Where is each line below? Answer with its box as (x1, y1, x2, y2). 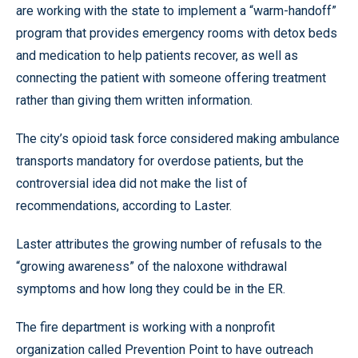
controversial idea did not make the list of (16, 176, 248, 191)
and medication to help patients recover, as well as (16, 48, 298, 63)
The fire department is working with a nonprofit (16, 320, 275, 335)
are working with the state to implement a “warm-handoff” (16, 3, 336, 18)
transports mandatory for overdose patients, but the (16, 153, 304, 169)
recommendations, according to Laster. (16, 198, 232, 213)
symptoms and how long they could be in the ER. (16, 281, 285, 296)
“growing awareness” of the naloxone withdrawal (16, 259, 287, 274)
